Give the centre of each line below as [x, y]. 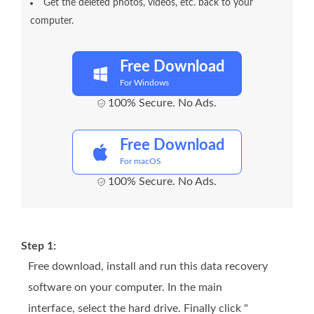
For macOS [141, 162]
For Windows [144, 83]
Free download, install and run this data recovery [148, 267]
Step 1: [39, 246]
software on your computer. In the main [125, 288]
